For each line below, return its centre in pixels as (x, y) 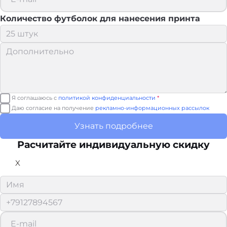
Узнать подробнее (113, 126)
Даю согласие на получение (53, 108)
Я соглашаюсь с (35, 98)
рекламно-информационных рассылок (152, 108)
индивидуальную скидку (144, 144)
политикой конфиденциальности (107, 98)
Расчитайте (48, 144)
